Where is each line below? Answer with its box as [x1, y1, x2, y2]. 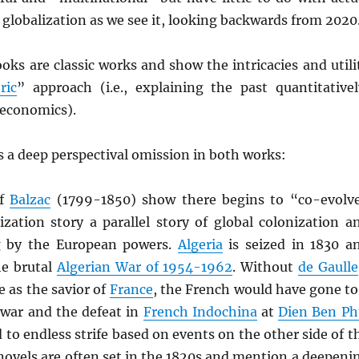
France [109, 281, 153, 298]
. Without [232, 259, 298, 276]
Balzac [10, 192, 51, 208]
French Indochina [143, 304, 257, 321]
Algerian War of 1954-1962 [57, 259, 233, 276]
